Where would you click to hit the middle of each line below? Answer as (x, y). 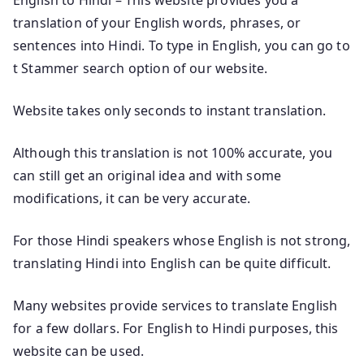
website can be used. (79, 351)
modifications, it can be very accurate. (132, 198)
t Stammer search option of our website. (141, 68)
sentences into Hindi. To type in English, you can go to (182, 45)
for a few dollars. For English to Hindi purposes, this (176, 328)
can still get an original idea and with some (147, 175)
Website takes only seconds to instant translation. (169, 110)
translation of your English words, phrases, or (157, 22)
